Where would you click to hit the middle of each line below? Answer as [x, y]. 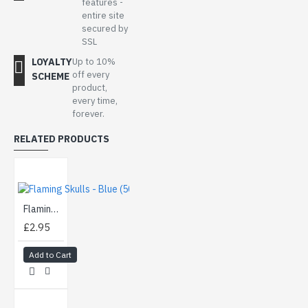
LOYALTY [52, 62]
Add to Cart [50, 254]
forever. [88, 113]
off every [90, 74]
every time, [95, 100]
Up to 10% [93, 61]
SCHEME [50, 76]
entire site [103, 15]
